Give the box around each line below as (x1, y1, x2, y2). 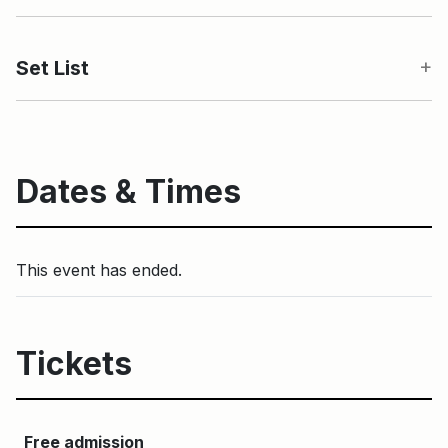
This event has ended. (16, 259, 182, 280)
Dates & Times (16, 171, 241, 211)
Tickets (16, 343, 132, 383)
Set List (16, 55, 89, 80)
